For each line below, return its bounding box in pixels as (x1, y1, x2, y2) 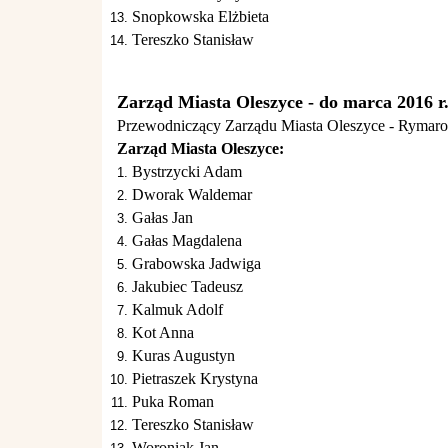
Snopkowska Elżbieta (132, 8, 269, 25)
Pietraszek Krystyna (132, 370, 258, 387)
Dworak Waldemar (132, 186, 252, 203)
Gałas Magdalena (132, 232, 242, 249)
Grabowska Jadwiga (132, 255, 261, 272)
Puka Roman (132, 393, 214, 410)
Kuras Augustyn (132, 347, 235, 364)
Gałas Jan (132, 209, 193, 226)
